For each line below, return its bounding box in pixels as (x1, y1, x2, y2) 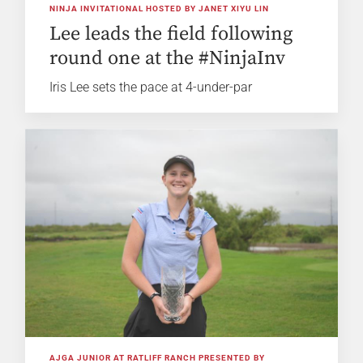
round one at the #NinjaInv (49, 46, 286, 71)
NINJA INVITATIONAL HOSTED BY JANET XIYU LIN (49, 4, 270, 14)
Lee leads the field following (49, 22, 293, 47)
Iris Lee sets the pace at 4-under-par (49, 79, 253, 96)
